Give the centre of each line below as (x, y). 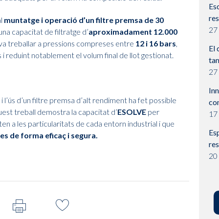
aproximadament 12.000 (133, 32)
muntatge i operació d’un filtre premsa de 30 (84, 20)
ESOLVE (132, 112)
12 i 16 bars (156, 44)
